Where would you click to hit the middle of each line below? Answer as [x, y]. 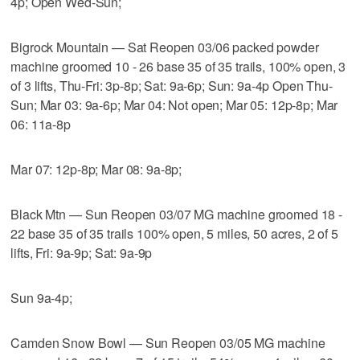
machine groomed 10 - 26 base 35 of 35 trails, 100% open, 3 [178, 66]
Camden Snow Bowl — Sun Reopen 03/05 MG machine [168, 342]
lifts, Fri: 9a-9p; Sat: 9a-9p [82, 252]
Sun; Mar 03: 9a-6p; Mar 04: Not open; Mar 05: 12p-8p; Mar [174, 104]
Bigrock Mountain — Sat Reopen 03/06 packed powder [165, 47]
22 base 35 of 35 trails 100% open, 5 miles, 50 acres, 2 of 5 [174, 233]
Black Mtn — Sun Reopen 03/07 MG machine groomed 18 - [177, 214]
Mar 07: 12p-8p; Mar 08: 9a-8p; [96, 169]
